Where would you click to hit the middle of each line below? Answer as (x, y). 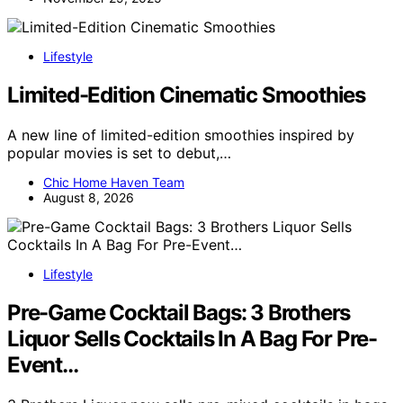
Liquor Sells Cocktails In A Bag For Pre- (192, 338)
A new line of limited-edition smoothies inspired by (181, 135)
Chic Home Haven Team (114, 183)
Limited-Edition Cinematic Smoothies (186, 95)
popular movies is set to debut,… (119, 153)
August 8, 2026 (89, 198)
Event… (43, 364)
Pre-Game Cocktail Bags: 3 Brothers (179, 312)
